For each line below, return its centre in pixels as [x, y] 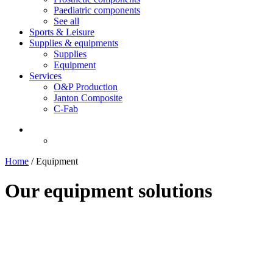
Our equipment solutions [108, 191]
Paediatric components [97, 10]
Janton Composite [88, 98]
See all [66, 21]
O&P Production [86, 87]
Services [45, 76]
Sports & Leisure [62, 32]
